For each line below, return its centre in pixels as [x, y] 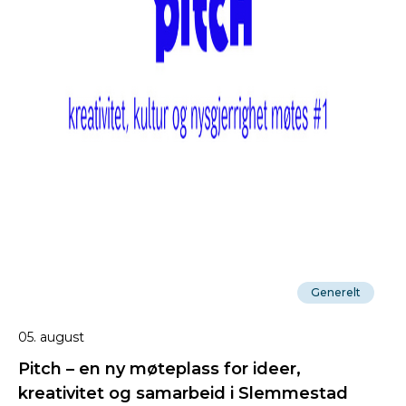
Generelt [336, 293]
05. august [51, 338]
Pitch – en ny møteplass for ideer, [159, 369]
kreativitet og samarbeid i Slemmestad [183, 394]
